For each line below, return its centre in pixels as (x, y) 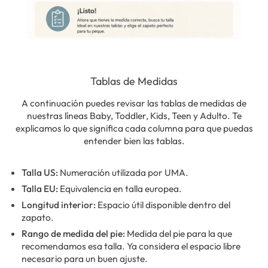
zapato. (38, 217)
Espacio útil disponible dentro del (163, 205)
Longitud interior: (59, 205)
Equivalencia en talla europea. (120, 189)
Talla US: (40, 172)
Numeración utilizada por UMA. (123, 172)
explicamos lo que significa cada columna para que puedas (134, 128)
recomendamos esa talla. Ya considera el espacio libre (131, 246)
